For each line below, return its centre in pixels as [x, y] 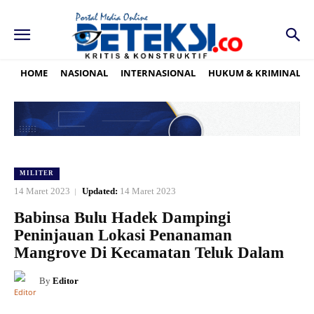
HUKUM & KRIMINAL [254, 73]
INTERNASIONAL [158, 73]
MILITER [37, 173]
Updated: [100, 191]
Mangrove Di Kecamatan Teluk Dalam [149, 253]
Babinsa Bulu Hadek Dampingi [122, 218]
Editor [66, 281]
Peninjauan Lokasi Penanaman [123, 235]
